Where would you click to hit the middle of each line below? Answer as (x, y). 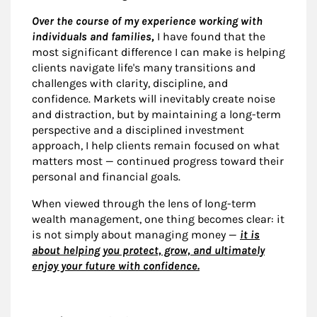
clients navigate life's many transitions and (144, 68)
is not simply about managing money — (136, 235)
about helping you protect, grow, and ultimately (148, 250)
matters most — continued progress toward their (158, 161)
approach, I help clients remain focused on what (156, 146)
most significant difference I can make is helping (158, 52)
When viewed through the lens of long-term (144, 204)
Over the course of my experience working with (147, 21)
